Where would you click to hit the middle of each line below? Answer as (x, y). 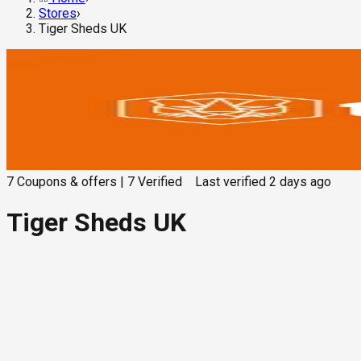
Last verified (230, 182)
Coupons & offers (67, 182)
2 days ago (300, 182)
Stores (58, 14)
